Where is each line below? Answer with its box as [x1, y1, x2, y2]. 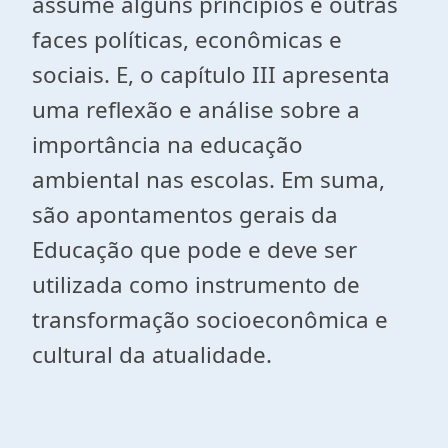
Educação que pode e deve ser [32, 234, 357, 265]
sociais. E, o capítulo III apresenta [32, 59, 390, 90]
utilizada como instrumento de [32, 269, 360, 300]
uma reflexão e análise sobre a [32, 94, 360, 125]
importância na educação [32, 129, 303, 160]
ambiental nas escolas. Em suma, [32, 164, 385, 195]
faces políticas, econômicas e [32, 24, 342, 55]
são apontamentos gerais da [32, 199, 338, 230]
